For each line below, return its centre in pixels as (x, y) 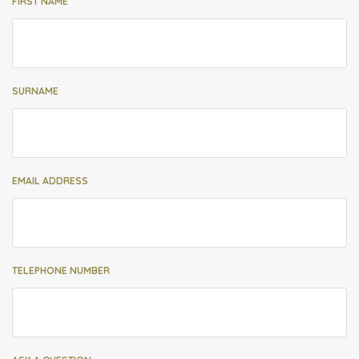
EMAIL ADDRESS (50, 181)
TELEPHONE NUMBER (61, 271)
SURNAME (35, 91)
